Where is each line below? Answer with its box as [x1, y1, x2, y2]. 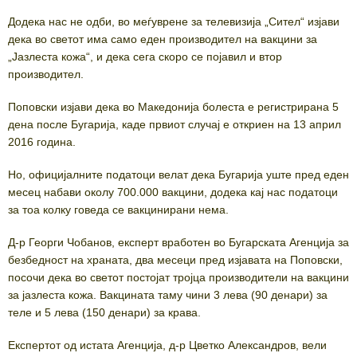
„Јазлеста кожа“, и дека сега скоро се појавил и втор [8, 49, 282, 63]
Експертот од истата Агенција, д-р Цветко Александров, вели [8, 338, 327, 351]
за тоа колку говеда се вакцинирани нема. [8, 202, 229, 216]
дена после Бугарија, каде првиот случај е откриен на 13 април [8, 117, 341, 131]
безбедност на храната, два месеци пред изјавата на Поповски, [8, 253, 343, 266]
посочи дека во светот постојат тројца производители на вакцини [8, 270, 349, 284]
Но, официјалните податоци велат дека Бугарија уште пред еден [8, 167, 349, 181]
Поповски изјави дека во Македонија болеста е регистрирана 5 [8, 100, 339, 113]
